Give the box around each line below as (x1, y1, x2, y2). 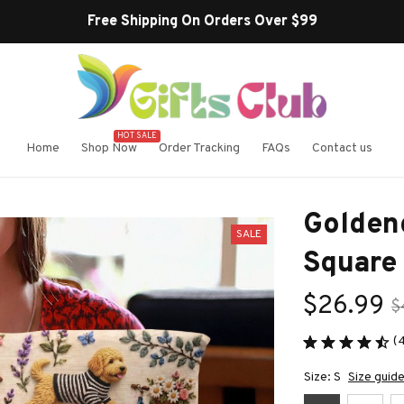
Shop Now (81, 140, 138, 156)
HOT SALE (117, 131, 158, 142)
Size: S (304, 370, 341, 386)
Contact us (312, 140, 373, 156)
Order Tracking (159, 140, 241, 156)
